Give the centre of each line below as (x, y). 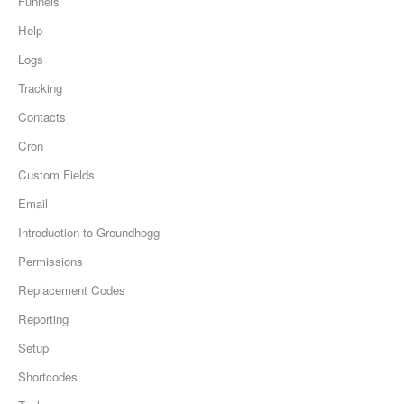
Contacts (42, 117)
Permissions (50, 262)
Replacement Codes (72, 290)
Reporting (43, 319)
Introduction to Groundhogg (89, 233)
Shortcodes (48, 377)
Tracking (40, 88)
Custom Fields (56, 175)
